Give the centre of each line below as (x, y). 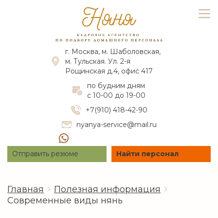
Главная (26, 189)
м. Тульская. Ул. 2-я (98, 61)
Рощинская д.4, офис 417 (109, 71)
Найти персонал (147, 154)
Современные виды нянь (65, 200)
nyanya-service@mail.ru (116, 124)
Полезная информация (107, 189)
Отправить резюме (45, 154)
